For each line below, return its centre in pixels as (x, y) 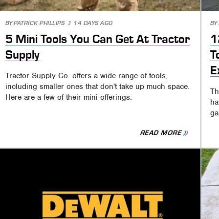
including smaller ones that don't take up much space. (98, 87)
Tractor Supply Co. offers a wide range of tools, (87, 76)
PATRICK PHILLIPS (39, 23)
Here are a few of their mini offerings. (69, 98)
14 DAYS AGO (93, 23)
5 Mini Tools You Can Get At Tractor (98, 39)
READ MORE (161, 133)
